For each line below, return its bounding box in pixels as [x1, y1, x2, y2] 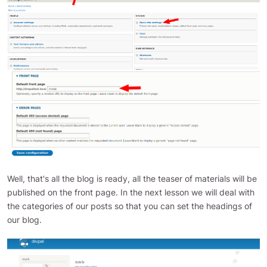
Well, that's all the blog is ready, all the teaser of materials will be [7, 173, 257, 184]
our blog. [7, 214, 42, 225]
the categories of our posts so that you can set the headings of [7, 200, 252, 211]
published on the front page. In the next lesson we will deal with [7, 187, 254, 197]
